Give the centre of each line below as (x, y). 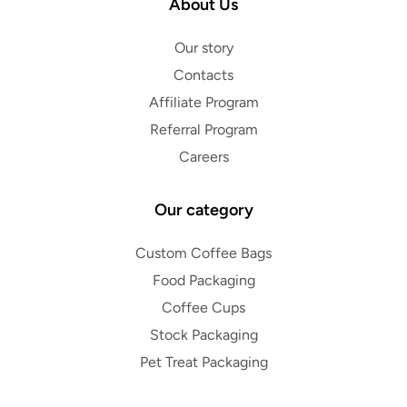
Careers (203, 157)
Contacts (203, 75)
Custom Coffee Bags (203, 253)
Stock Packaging (203, 335)
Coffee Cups (203, 308)
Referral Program (203, 130)
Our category (203, 210)
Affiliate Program (203, 103)
